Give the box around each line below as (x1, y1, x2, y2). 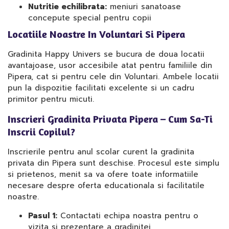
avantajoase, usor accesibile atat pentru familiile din (8, 60, 212, 71)
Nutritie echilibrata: (28, 1, 107, 12)
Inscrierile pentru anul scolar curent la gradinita (8, 146, 194, 157)
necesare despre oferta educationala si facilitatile (8, 180, 204, 191)
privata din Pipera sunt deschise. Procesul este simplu (8, 157, 219, 169)
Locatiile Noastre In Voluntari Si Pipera (8, 28, 185, 40)
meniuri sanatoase (107, 1, 181, 12)
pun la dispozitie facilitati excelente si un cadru (8, 82, 194, 94)
